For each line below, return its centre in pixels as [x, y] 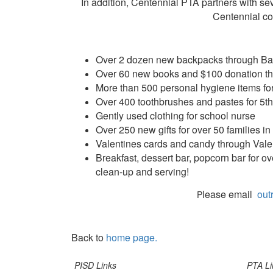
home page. [132, 238]
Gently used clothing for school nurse [175, 116]
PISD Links [95, 265]
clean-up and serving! [142, 172]
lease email [230, 194]
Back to [89, 238]
